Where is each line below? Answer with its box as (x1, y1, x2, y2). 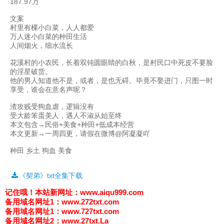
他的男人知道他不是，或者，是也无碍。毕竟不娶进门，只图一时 (10, 76, 213, 85)
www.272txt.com (61, 197, 119, 206)
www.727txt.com (61, 207, 119, 216)
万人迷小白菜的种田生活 (10, 32, 87, 41)
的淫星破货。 (10, 67, 52, 76)
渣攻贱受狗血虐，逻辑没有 (10, 102, 94, 111)
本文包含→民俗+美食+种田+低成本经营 (10, 120, 134, 129)
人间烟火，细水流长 (10, 41, 73, 50)
